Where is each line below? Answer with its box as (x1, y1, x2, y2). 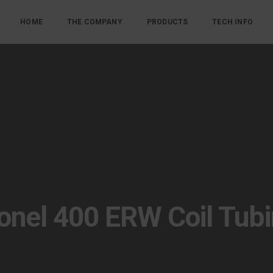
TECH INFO (212, 18, 253, 26)
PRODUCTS (146, 18, 188, 26)
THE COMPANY (66, 18, 122, 26)
